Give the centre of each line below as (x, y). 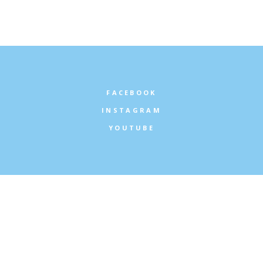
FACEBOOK (131, 93)
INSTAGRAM (131, 110)
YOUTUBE (131, 128)
